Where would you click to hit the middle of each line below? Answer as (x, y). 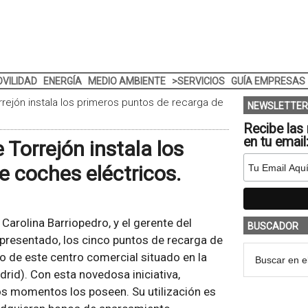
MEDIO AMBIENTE (126, 81)
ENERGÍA (62, 81)
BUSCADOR (273, 226)
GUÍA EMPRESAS (268, 81)
